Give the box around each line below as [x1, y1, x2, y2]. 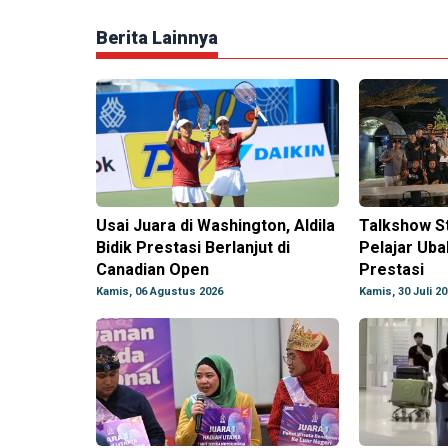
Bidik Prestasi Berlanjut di [96, 238, 290, 258]
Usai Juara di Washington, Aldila [96, 216, 335, 236]
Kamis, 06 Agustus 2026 [96, 285, 223, 299]
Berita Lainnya [96, 27, 218, 49]
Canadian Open [96, 260, 209, 280]
